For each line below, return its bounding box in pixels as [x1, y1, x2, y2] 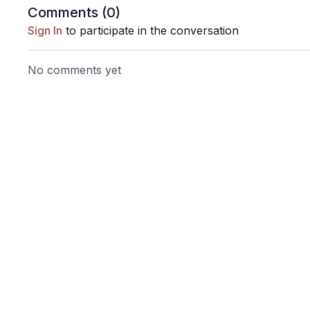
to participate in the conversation [62, 24, 239, 37]
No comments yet [28, 63, 122, 77]
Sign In [28, 24, 63, 37]
